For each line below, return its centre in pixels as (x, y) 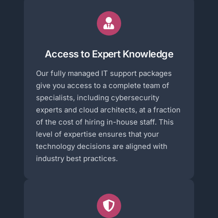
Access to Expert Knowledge (109, 54)
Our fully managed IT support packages (104, 73)
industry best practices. (77, 158)
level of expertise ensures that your (98, 134)
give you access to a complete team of (103, 85)
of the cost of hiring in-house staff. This (105, 122)
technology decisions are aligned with (102, 146)
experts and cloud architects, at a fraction (109, 109)
